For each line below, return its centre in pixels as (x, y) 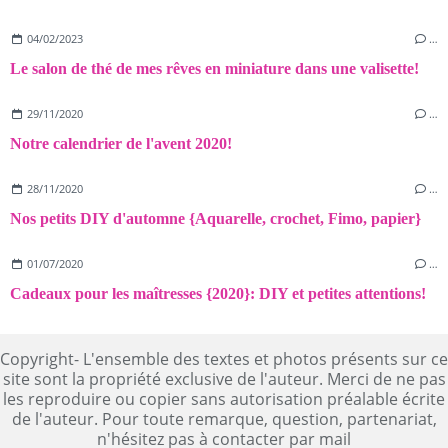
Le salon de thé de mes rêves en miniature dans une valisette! (214, 68)
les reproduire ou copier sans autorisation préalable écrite (224, 398)
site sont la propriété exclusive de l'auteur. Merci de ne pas (224, 378)
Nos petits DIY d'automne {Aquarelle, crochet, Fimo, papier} (215, 218)
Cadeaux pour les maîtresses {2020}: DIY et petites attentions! (218, 293)
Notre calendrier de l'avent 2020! (121, 143)
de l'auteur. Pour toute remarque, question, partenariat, (224, 418)
